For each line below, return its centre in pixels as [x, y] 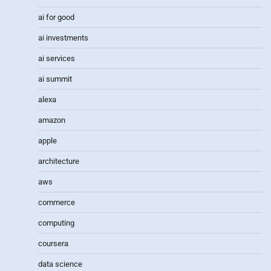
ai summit [55, 79]
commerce [57, 202]
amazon [52, 120]
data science [60, 264]
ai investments [63, 38]
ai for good [56, 17]
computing [56, 223]
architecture [59, 161]
